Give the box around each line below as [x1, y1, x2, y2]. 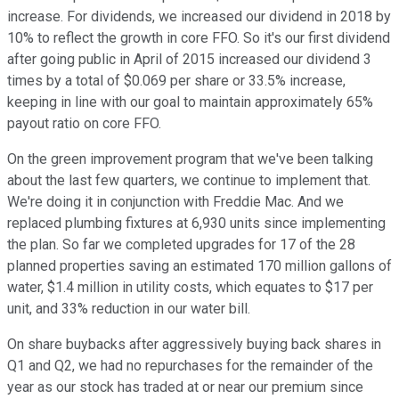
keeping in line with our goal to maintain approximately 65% [7, 94, 373, 111]
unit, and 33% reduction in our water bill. [7, 300, 250, 318]
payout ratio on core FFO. [7, 115, 161, 133]
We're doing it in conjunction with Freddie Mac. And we [7, 193, 344, 211]
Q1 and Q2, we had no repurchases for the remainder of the [7, 357, 373, 375]
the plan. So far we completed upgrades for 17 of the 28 [7, 236, 355, 254]
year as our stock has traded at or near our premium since [7, 379, 363, 396]
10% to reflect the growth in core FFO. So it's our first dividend [7, 29, 390, 47]
